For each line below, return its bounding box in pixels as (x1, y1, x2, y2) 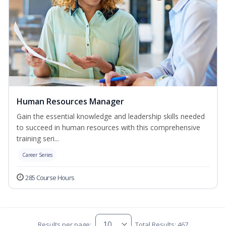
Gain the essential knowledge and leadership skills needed (17, 111, 205, 122)
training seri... (17, 134, 59, 144)
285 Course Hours (25, 173, 75, 183)
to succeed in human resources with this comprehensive (17, 123, 200, 133)
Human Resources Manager (17, 96, 124, 107)
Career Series (22, 151, 52, 159)
